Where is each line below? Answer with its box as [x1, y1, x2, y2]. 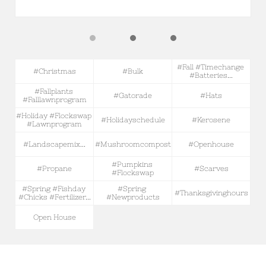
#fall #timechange [176, 63, 244, 71]
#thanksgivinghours [174, 189, 248, 197]
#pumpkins [111, 160, 153, 169]
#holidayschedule [100, 116, 165, 124]
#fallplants [34, 87, 73, 96]
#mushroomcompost [94, 140, 171, 148]
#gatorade [113, 91, 152, 100]
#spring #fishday [21, 185, 85, 193]
